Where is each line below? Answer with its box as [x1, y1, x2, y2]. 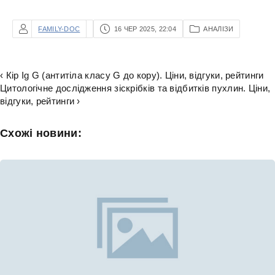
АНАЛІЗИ [203, 25, 234, 33]
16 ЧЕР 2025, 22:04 [114, 25, 177, 33]
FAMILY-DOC [38, 25, 80, 33]
